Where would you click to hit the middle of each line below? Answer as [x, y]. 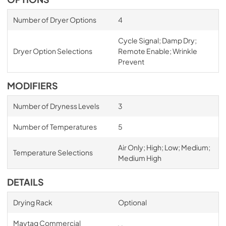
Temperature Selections [53, 152]
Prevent [131, 61]
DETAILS [25, 182]
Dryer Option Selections [52, 51]
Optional [132, 202]
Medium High [139, 158]
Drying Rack [33, 202]
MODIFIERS [33, 86]
